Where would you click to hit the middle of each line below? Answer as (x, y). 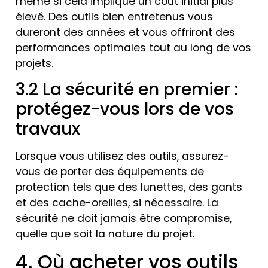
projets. (34, 63)
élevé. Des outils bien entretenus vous (114, 16)
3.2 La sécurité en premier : (127, 90)
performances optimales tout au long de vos (133, 48)
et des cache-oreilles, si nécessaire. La (117, 203)
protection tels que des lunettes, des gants (129, 188)
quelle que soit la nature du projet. (105, 234)
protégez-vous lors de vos (125, 109)
